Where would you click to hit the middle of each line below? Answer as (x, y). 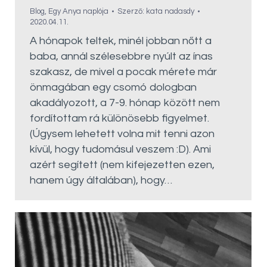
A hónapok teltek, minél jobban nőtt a (121, 41)
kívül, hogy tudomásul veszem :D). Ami (120, 149)
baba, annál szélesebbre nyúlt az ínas (121, 56)
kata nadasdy (170, 11)
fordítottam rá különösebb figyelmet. (119, 118)
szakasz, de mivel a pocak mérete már (123, 72)
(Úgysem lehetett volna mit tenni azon (122, 133)
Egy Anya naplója (78, 11)
